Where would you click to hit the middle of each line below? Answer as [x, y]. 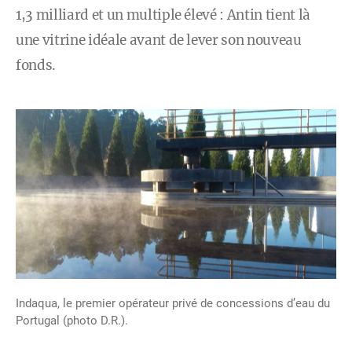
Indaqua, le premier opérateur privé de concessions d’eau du [173, 303]
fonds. [36, 65]
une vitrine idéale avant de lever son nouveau [159, 40]
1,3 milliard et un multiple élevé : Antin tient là [163, 15]
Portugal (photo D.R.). [72, 321]
